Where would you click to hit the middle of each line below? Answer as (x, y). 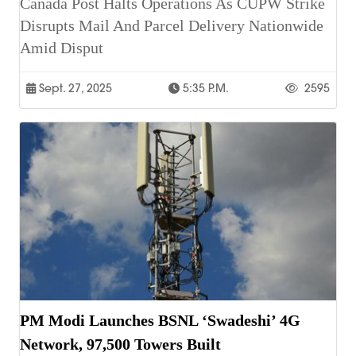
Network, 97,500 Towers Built (120, 344)
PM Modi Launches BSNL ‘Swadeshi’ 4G (160, 321)
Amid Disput (62, 48)
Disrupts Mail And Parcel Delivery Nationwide (172, 26)
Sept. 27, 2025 (74, 89)
